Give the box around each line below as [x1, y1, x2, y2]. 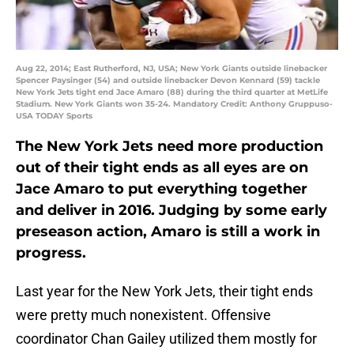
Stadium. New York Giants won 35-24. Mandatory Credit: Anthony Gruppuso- [16, 99, 333, 110]
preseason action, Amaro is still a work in [16, 223, 320, 241]
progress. [16, 244, 86, 262]
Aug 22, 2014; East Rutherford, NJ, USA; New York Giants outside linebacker [16, 63, 327, 74]
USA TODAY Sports [16, 111, 92, 122]
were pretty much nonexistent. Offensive [16, 307, 271, 324]
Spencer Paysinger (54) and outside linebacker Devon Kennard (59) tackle [16, 75, 320, 86]
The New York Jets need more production [16, 137, 323, 156]
